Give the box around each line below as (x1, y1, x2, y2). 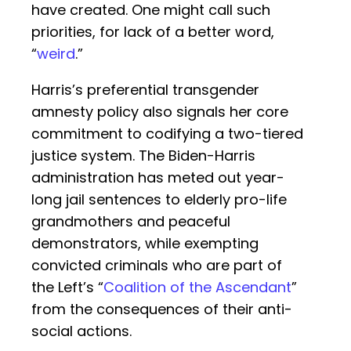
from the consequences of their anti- (31, 299, 292, 320)
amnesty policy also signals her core (31, 102, 288, 122)
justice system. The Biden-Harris (31, 146, 255, 166)
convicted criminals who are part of (31, 255, 282, 276)
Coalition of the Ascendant (103, 277, 291, 298)
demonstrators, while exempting (31, 233, 259, 254)
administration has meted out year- (31, 168, 284, 188)
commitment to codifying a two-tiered (31, 124, 303, 144)
